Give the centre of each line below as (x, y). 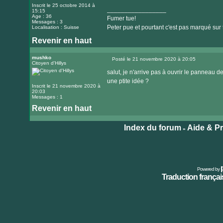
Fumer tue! (121, 18)
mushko (41, 57)
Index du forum (152, 128)
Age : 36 (42, 16)
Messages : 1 (47, 97)
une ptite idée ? (128, 81)
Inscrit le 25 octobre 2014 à (63, 5)
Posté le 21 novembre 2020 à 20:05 (154, 59)
